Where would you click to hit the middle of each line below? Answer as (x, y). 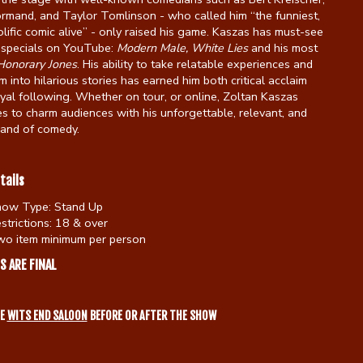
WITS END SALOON (47, 315)
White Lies (219, 47)
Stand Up (77, 206)
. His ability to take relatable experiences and (194, 64)
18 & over (79, 222)
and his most (282, 47)
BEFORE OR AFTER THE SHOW (152, 315)
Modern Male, (152, 47)
